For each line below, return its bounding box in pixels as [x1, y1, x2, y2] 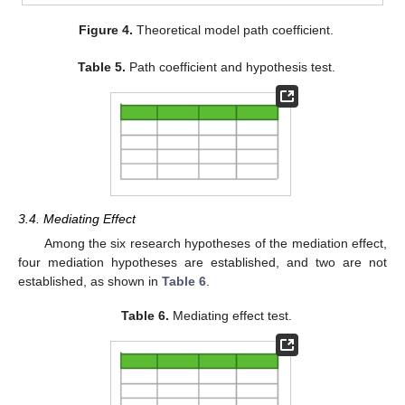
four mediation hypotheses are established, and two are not [18, 254, 387, 269]
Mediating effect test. [168, 307, 292, 323]
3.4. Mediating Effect [18, 211, 136, 226]
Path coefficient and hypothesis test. [125, 59, 335, 74]
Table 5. [77, 59, 126, 74]
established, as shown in [18, 273, 162, 288]
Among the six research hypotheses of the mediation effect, [43, 235, 387, 250]
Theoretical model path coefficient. [133, 22, 334, 37]
